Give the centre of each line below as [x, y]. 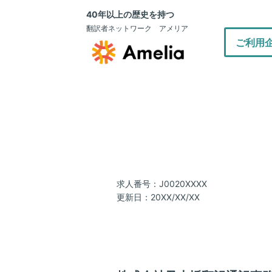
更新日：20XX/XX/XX [158, 197]
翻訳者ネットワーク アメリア [137, 28]
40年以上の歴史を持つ [130, 14]
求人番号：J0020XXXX [162, 183]
